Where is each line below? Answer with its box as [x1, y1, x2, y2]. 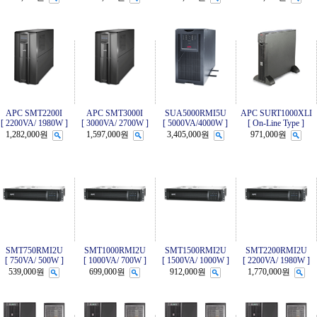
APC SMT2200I [6, 108, 62, 118]
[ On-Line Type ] [248, 118, 304, 128]
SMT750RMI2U [5, 246, 63, 255]
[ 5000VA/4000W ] [163, 118, 228, 128]
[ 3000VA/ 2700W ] [81, 118, 149, 128]
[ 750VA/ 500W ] [4, 255, 64, 265]
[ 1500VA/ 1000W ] [161, 255, 229, 265]
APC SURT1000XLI [240, 108, 312, 118]
